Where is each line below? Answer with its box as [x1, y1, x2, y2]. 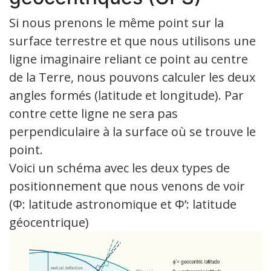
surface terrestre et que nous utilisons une [9, 32, 256, 49]
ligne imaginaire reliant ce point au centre [9, 50, 248, 67]
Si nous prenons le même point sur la [9, 14, 224, 31]
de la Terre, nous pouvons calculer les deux [9, 68, 255, 85]
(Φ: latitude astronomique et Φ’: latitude [9, 195, 237, 212]
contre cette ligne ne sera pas [9, 105, 178, 122]
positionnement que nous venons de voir [9, 177, 245, 194]
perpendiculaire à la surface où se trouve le [9, 123, 256, 140]
